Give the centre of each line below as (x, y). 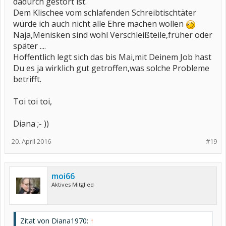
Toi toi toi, (33, 101)
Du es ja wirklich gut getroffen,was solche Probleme (111, 68)
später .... (30, 46)
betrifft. (27, 79)
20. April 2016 (31, 141)
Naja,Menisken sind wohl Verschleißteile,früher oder (113, 35)
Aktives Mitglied (73, 184)
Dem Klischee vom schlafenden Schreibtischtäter (105, 13)
